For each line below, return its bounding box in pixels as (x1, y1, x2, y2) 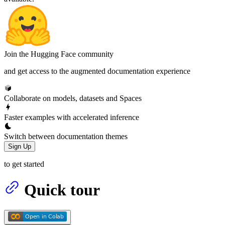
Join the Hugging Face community (4, 49, 114, 58)
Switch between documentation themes (4, 132, 128, 141)
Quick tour (24, 180, 100, 199)
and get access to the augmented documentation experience (4, 66, 190, 75)
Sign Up (8, 142, 31, 150)
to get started (4, 159, 44, 168)
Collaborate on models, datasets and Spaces (4, 93, 142, 102)
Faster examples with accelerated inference (4, 113, 139, 122)
